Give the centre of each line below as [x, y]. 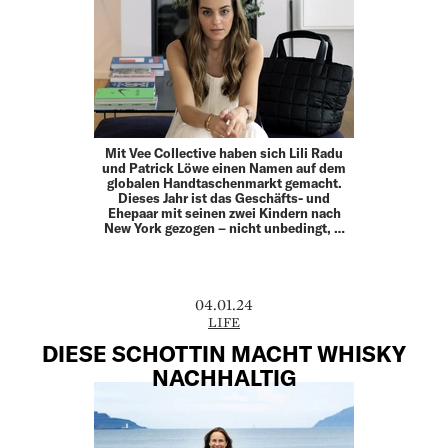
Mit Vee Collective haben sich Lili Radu [224, 153]
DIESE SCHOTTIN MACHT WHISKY [224, 352]
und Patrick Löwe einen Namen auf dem [224, 168]
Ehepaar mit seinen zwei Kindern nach [224, 213]
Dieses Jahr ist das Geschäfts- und [224, 198]
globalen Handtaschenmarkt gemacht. [224, 183]
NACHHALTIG [224, 376]
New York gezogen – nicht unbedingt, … [224, 228]
